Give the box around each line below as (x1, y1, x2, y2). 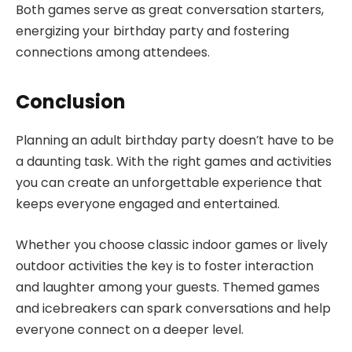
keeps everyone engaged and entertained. (16, 195, 280, 214)
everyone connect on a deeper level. (16, 320, 244, 339)
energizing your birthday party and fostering (16, 22, 289, 41)
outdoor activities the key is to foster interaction (16, 256, 313, 275)
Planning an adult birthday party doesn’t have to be (16, 131, 334, 150)
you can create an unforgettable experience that (16, 174, 322, 192)
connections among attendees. (16, 43, 210, 62)
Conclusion (16, 89, 126, 115)
